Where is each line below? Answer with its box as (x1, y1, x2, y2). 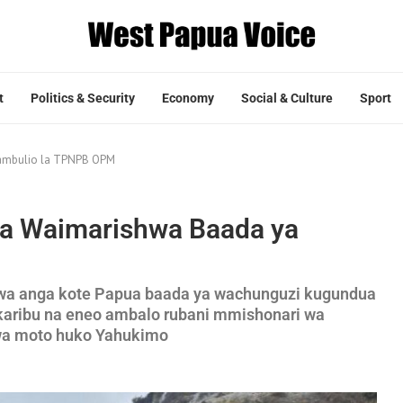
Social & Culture (241, 90, 333, 105)
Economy (162, 90, 214, 105)
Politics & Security (31, 90, 135, 105)
